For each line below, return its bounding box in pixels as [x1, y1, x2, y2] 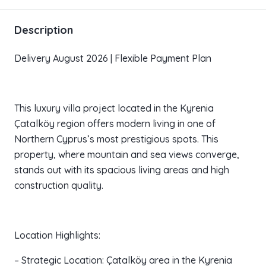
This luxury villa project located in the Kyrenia [14, 102, 214, 115]
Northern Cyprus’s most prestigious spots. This [14, 133, 218, 145]
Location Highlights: [14, 229, 100, 242]
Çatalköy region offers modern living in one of [14, 118, 216, 130]
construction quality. [14, 179, 103, 192]
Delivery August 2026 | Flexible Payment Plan [14, 52, 211, 65]
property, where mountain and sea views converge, [14, 148, 239, 161]
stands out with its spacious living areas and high [14, 164, 229, 176]
